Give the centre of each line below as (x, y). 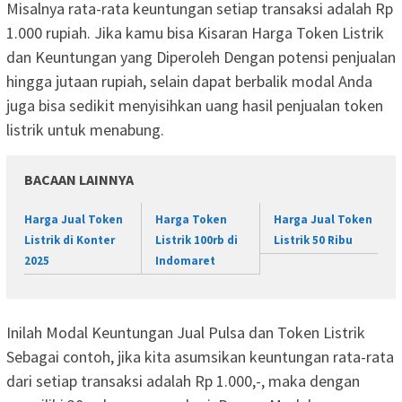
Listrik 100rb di (197, 240)
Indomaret (186, 261)
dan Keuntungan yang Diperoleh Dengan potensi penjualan (201, 57)
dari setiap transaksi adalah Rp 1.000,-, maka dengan (183, 380)
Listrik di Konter (70, 240)
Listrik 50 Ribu (313, 240)
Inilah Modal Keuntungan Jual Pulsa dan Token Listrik (186, 332)
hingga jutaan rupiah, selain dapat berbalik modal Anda (189, 82)
